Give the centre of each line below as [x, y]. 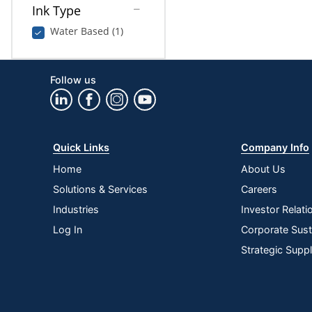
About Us [264, 169]
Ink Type [56, 10]
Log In [68, 229]
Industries [76, 209]
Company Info [275, 147]
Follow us [73, 79]
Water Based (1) [86, 31]
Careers [259, 189]
